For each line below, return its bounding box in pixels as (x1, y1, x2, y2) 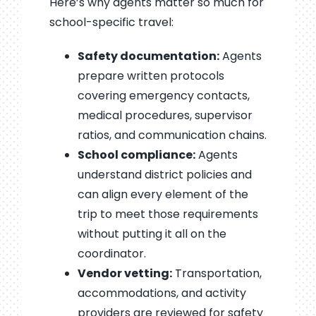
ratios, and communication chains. (77, 126, 267, 143)
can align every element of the (77, 186, 248, 202)
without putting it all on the (77, 225, 226, 242)
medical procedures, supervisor (77, 107, 253, 123)
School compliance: (77, 146, 195, 163)
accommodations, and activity (77, 284, 246, 301)
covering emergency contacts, (77, 87, 250, 104)
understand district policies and (77, 166, 252, 183)
